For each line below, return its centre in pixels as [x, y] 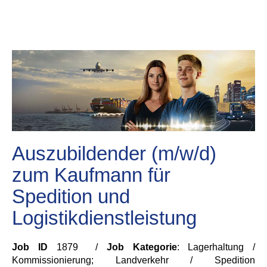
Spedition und [71, 196]
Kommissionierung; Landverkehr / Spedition [133, 260]
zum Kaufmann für [91, 175]
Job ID [30, 247]
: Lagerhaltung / [216, 247]
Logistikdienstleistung [104, 218]
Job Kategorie [142, 247]
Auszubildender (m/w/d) [114, 153]
